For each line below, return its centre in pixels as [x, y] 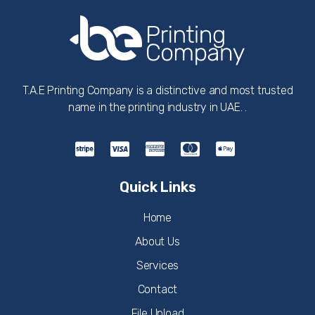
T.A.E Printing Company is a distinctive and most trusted [157, 91]
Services [157, 265]
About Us [157, 241]
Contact [157, 289]
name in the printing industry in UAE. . [157, 108]
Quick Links [157, 187]
